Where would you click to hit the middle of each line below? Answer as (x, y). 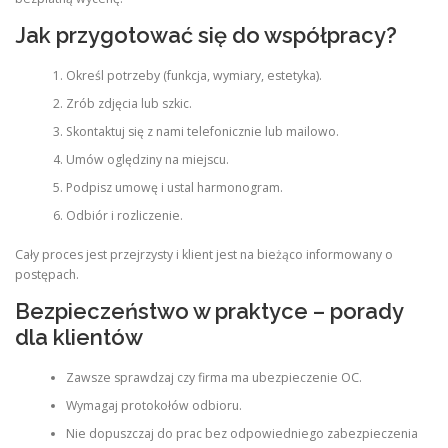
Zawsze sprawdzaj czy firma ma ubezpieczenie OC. (213, 378)
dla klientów (79, 336)
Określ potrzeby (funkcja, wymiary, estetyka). (193, 76)
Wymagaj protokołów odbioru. (153, 406)
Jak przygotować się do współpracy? (206, 35)
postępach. (47, 274)
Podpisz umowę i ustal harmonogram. (174, 188)
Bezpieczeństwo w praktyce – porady (209, 310)
